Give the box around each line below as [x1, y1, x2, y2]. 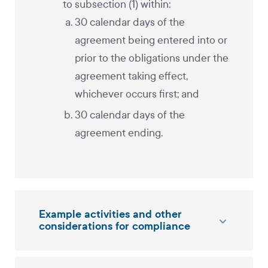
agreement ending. [75, 126, 163, 139]
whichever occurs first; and [75, 87, 199, 100]
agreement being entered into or [75, 33, 227, 47]
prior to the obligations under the [75, 51, 229, 65]
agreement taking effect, [75, 69, 188, 83]
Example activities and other [39, 206, 182, 221]
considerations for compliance [39, 218, 190, 233]
